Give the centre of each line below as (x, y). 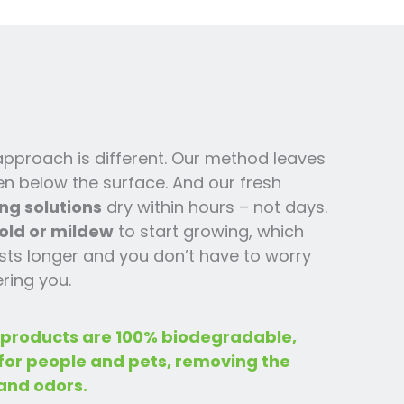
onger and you (90, 255)
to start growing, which (209, 231)
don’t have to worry (230, 255)
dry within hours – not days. (215, 207)
